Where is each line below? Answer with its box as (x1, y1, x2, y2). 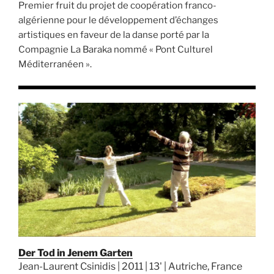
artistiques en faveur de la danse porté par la (18, 29, 209, 41)
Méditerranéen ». (18, 59, 92, 70)
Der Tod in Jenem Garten (18, 247, 133, 259)
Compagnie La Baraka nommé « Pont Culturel (18, 44, 213, 56)
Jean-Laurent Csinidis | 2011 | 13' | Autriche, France (18, 261, 242, 273)
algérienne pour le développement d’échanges (18, 15, 218, 26)
